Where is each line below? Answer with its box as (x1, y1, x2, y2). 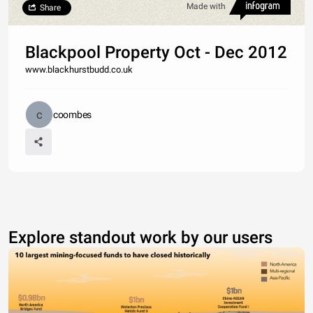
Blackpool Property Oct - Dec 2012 (25, 43, 287, 62)
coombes (53, 109, 92, 120)
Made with (187, 1, 226, 11)
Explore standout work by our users (8, 228, 272, 247)
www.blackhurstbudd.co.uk (25, 64, 133, 75)
